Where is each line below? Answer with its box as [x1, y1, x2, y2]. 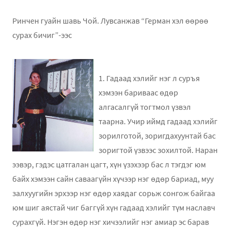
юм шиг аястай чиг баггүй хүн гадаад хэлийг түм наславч [12, 202, 215, 213]
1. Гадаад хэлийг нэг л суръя [99, 72, 200, 83]
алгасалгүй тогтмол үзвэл [99, 101, 191, 112]
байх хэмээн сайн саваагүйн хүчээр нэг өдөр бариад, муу [12, 173, 214, 184]
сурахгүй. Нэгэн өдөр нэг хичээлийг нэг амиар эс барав [12, 216, 209, 227]
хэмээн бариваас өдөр [99, 87, 178, 98]
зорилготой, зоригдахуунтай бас [99, 130, 216, 141]
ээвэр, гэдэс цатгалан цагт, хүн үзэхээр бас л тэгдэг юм [12, 159, 206, 169]
